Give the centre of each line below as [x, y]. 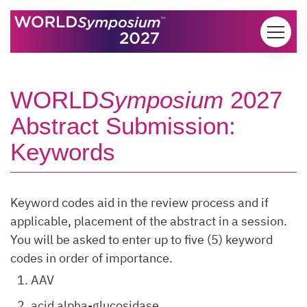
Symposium [161, 100]
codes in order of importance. [91, 258]
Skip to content [50, 19]
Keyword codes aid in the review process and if [139, 202]
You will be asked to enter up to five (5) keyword [142, 240]
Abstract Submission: [123, 126]
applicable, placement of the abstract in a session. [149, 221]
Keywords [63, 152]
